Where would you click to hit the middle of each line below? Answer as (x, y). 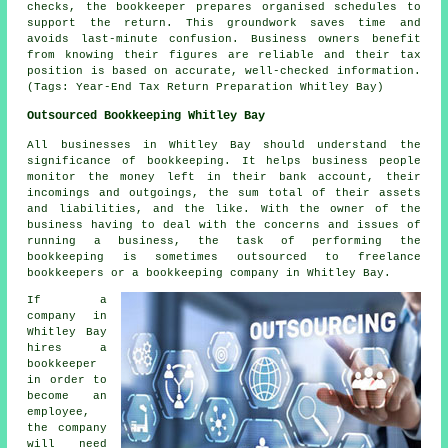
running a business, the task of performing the (224, 241)
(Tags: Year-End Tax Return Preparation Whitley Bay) (206, 87)
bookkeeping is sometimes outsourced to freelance (224, 257)
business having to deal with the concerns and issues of (224, 225)
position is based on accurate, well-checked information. (224, 71)
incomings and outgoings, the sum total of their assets (224, 193)
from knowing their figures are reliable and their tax (224, 55)
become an (67, 396)
